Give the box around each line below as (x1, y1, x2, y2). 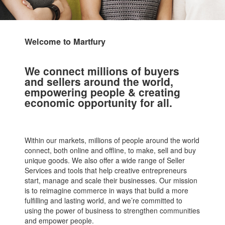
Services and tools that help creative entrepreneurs (24, 165, 187, 175)
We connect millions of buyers (24, 63, 179, 78)
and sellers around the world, (24, 74, 173, 89)
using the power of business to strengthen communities (24, 205, 200, 215)
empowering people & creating (24, 84, 180, 99)
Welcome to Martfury (24, 36, 105, 47)
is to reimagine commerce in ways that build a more (24, 185, 188, 195)
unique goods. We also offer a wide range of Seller (24, 155, 185, 165)
